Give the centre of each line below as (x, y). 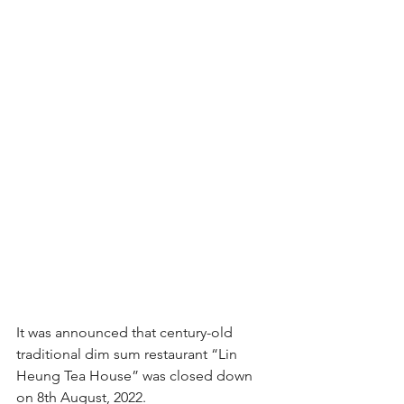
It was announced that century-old (126, 332)
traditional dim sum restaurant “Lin (129, 354)
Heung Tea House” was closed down (136, 376)
